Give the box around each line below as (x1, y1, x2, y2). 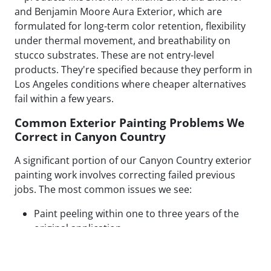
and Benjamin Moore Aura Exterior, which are (15, 5, 222, 19)
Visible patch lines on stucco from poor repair (34, 236, 243, 250)
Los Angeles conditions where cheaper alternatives (15, 77, 246, 91)
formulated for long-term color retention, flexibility (15, 19, 246, 33)
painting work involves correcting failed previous (15, 168, 235, 182)
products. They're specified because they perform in (15, 63, 252, 77)
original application (34, 221, 122, 235)
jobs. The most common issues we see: (15, 183, 192, 197)
